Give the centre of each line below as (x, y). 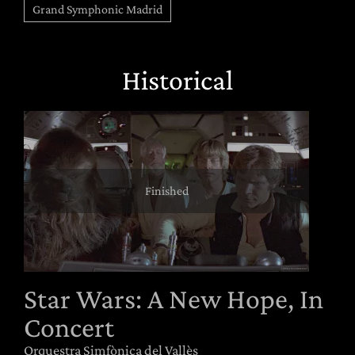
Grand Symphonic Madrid (97, 9)
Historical (177, 80)
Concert (69, 327)
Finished (166, 191)
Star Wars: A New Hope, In (174, 298)
